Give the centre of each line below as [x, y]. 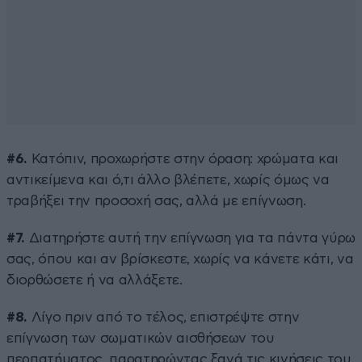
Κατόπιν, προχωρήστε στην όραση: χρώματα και [185, 158]
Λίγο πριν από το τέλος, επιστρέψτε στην [165, 317]
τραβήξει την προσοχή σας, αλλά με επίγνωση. [156, 200]
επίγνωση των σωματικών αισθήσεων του [141, 338]
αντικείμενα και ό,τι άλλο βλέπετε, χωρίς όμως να [168, 179]
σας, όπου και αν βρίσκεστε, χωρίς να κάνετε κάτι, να [180, 259]
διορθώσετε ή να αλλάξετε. [95, 280]
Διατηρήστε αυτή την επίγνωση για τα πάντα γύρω [190, 238]
